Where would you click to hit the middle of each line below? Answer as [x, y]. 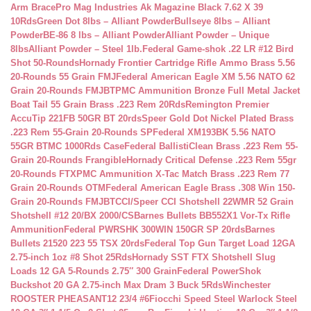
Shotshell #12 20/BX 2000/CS [72, 216]
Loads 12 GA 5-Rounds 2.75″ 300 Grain [94, 271]
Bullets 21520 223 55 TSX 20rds [77, 243]
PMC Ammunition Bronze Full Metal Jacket [208, 91]
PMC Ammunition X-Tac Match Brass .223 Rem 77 [183, 174]
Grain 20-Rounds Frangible [68, 160]
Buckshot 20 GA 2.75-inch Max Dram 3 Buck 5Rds [117, 285]
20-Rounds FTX [43, 174]
